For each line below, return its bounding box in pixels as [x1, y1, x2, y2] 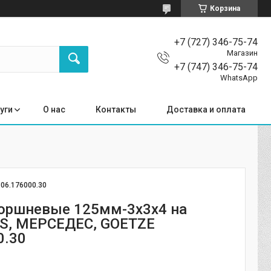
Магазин [227, 48, 258, 57]
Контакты [96, 104, 136, 114]
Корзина [210, 4, 240, 13]
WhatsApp [220, 73, 258, 82]
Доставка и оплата [166, 104, 246, 114]
